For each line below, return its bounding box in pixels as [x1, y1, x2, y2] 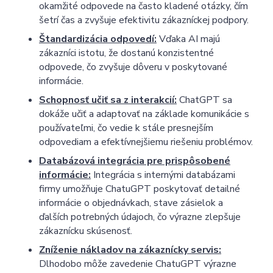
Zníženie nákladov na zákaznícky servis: [39, 243, 221, 257]
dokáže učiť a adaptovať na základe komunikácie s [39, 107, 249, 121]
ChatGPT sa [177, 93, 232, 107]
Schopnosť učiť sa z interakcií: [39, 93, 177, 107]
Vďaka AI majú [157, 32, 220, 46]
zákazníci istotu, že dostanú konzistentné [39, 46, 214, 60]
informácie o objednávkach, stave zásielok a [39, 196, 223, 210]
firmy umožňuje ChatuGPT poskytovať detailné [39, 182, 240, 196]
